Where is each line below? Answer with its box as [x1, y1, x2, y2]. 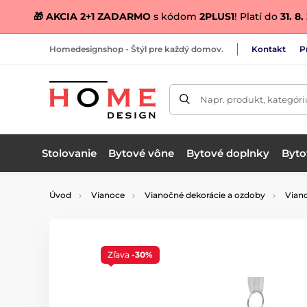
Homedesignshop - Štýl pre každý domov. [49, 43, 223, 54]
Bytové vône [108, 146, 175, 160]
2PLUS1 [199, 10, 234, 23]
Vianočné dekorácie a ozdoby [145, 190, 265, 200]
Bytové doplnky [186, 146, 270, 160]
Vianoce [91, 190, 125, 200]
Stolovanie [41, 146, 97, 160]
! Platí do [234, 10, 280, 23]
